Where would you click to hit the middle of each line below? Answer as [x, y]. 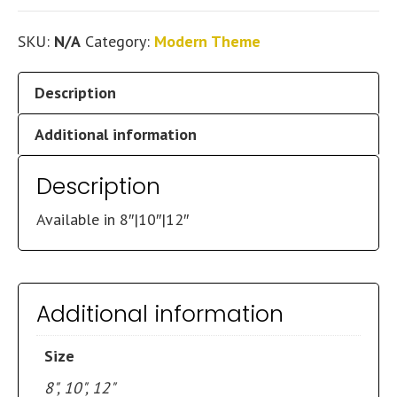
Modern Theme [207, 41]
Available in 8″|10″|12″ [113, 219]
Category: [120, 41]
